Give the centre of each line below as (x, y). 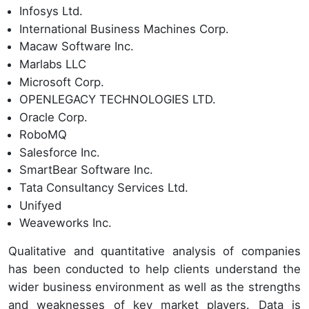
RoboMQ (43, 135)
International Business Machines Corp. (124, 29)
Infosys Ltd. (51, 11)
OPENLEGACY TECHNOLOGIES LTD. (118, 100)
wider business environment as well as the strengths (154, 287)
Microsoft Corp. (62, 82)
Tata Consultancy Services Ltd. (104, 188)
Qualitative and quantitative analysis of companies (154, 251)
